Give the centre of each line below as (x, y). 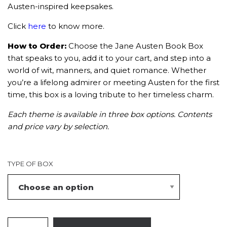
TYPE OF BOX (30, 164)
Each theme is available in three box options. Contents (110, 114)
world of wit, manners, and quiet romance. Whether (107, 70)
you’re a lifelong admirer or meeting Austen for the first (113, 82)
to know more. (75, 26)
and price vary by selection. (58, 126)
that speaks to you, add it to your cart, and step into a (109, 58)
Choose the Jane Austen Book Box (136, 46)
